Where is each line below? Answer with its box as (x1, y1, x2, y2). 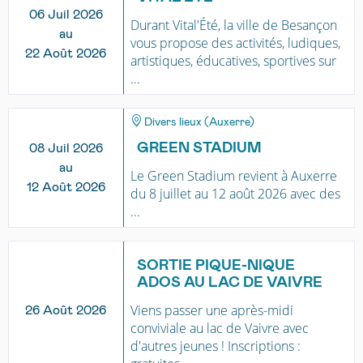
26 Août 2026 (25, 304, 107, 318)
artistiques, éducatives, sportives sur (130, 52, 336, 70)
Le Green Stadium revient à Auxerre (130, 167, 337, 186)
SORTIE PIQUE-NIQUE (136, 258, 295, 274)
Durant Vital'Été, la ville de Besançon (130, 16, 337, 35)
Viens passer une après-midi (130, 301, 293, 320)
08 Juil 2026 (28, 142, 103, 156)
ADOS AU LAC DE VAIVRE (136, 275, 322, 291)
